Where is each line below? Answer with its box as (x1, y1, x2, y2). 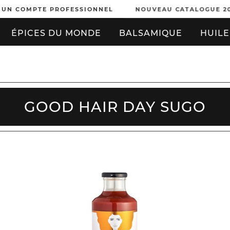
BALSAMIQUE (119, 28, 182, 38)
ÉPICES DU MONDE (11, 28, 101, 38)
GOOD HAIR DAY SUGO (24, 98, 206, 116)
